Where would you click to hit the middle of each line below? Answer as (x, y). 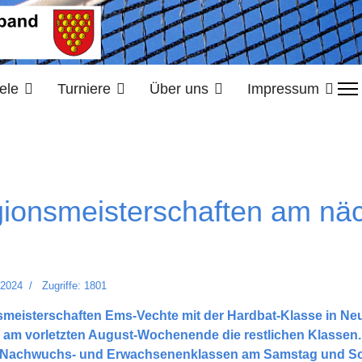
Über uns (179, 89)
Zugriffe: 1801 (74, 286)
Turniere (84, 89)
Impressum (283, 89)
